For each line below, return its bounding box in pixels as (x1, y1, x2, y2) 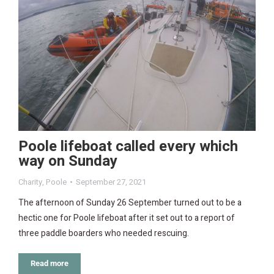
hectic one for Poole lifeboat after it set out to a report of (18, 211, 235, 224)
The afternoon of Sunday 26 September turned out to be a (18, 196, 242, 209)
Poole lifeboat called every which (18, 135, 238, 157)
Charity (18, 176, 42, 188)
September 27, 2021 (76, 176, 146, 188)
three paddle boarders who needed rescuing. (18, 226, 189, 240)
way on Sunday (18, 150, 117, 172)
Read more (31, 258, 68, 268)
